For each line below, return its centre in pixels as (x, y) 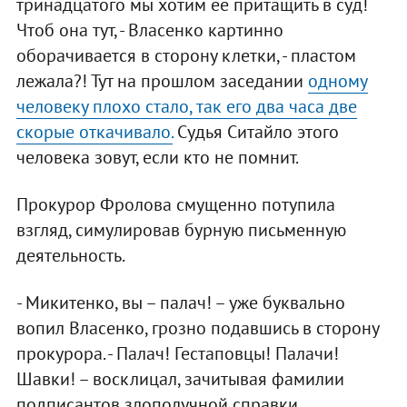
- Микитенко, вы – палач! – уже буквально (180, 303)
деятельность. (70, 256)
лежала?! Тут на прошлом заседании (162, 81)
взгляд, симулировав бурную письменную (181, 230)
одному (338, 81)
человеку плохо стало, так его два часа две (186, 107)
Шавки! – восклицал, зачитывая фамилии (180, 379)
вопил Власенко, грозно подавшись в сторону (197, 328)
